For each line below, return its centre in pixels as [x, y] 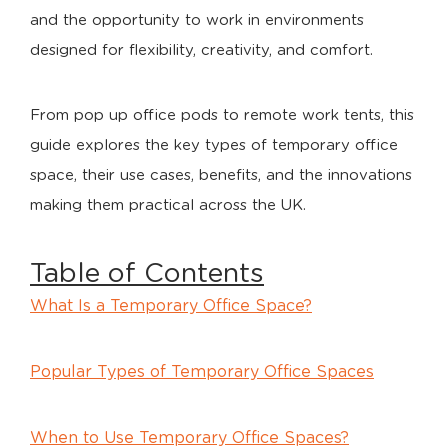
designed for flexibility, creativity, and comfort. [201, 50]
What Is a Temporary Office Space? [171, 306]
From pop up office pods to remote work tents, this [222, 115]
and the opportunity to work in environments [197, 20]
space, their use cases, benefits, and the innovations [221, 175]
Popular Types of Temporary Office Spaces [202, 372]
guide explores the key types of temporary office [214, 145]
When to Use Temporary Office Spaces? [189, 438]
